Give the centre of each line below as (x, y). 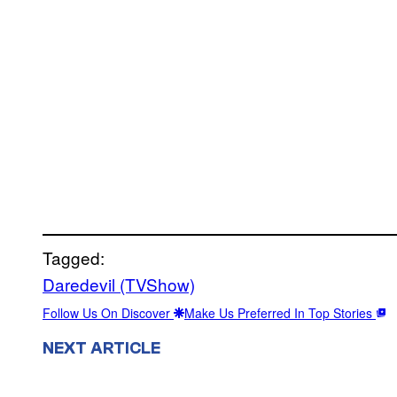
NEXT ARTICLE (101, 348)
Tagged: (74, 257)
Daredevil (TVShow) (119, 284)
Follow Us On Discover (108, 312)
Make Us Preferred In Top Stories (280, 312)
